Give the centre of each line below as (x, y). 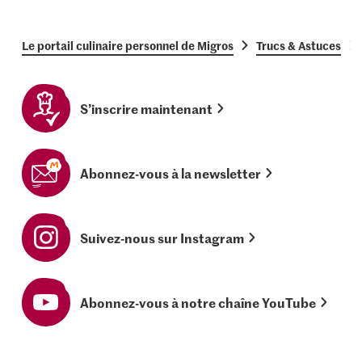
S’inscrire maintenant (147, 109)
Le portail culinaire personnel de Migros (128, 46)
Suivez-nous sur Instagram (162, 238)
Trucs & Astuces (299, 46)
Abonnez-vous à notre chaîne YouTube (198, 303)
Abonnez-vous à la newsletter (171, 173)
